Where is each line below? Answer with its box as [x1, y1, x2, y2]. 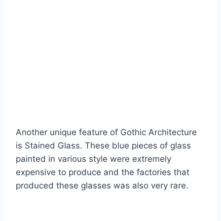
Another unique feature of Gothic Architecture [16, 127, 197, 138]
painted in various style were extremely [16, 154, 171, 164]
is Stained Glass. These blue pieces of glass [16, 141, 191, 151]
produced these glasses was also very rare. [16, 181, 188, 191]
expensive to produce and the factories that [16, 167, 189, 178]
